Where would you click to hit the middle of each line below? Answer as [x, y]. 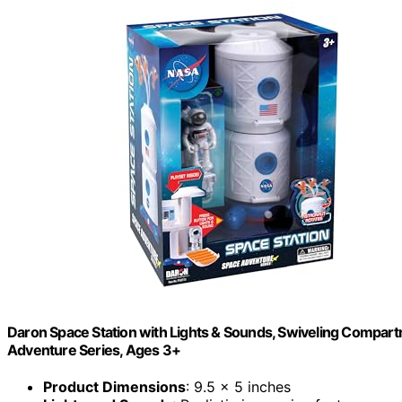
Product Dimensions [114, 387]
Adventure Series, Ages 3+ [94, 350]
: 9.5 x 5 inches [238, 387]
